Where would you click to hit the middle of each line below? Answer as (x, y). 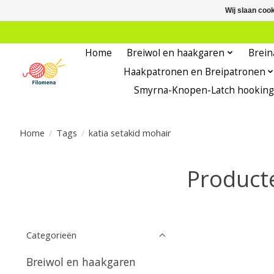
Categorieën (51, 235)
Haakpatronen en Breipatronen (194, 72)
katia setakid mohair (130, 132)
